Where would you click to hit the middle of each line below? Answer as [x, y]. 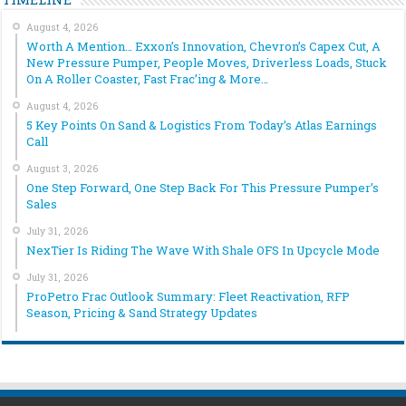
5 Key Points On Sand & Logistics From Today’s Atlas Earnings [202, 125]
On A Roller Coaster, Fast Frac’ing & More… [148, 78]
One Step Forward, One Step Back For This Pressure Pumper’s [203, 187]
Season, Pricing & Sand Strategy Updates [142, 312]
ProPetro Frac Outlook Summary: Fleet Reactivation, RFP [188, 296]
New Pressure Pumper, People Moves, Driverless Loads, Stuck [207, 62]
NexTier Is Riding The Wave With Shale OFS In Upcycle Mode [203, 250]
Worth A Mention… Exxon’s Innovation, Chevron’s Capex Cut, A [204, 46]
